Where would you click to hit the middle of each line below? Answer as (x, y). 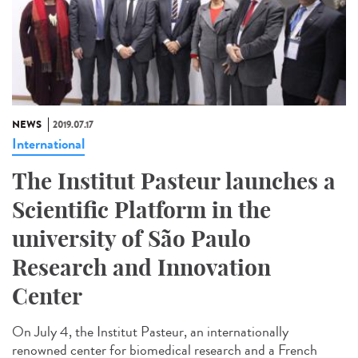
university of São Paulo (131, 239)
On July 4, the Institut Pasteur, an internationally (150, 332)
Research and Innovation (141, 268)
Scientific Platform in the (141, 210)
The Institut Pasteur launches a (174, 181)
